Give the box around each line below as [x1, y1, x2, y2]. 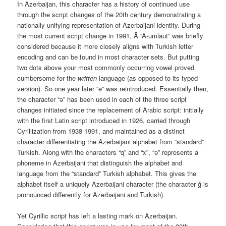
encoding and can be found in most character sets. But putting [17, 51, 200, 62]
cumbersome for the [17, 73, 76, 83]
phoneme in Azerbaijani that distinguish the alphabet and [17, 157, 183, 167]
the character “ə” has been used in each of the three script [17, 94, 187, 104]
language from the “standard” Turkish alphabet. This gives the [17, 168, 197, 178]
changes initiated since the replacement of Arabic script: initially [17, 104, 204, 115]
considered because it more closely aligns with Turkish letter [17, 41, 194, 51]
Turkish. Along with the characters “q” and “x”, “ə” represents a [17, 147, 199, 157]
